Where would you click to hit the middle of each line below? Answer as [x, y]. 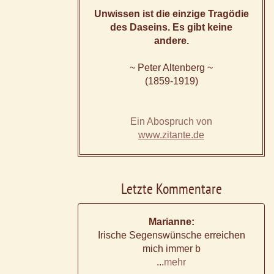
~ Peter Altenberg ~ [171, 68]
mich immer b [171, 249]
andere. [171, 41]
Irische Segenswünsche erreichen [171, 235]
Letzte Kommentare [171, 189]
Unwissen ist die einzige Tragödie [171, 14]
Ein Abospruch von [171, 122]
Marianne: [171, 222]
